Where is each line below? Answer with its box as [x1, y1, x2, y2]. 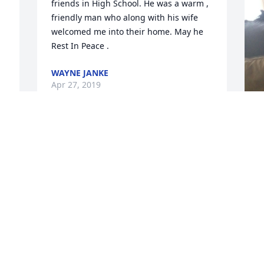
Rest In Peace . [51, 40, 110, 52]
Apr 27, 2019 [51, 79, 101, 91]
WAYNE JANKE [51, 67, 109, 79]
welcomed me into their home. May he [51, 26, 204, 38]
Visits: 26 [114, 245, 150, 257]
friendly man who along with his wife [51, 12, 199, 24]
